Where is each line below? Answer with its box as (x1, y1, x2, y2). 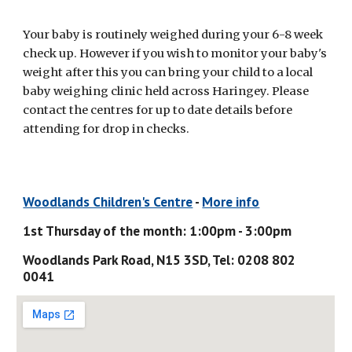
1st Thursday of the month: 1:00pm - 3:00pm (23, 222, 292, 240)
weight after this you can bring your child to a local (23, 65, 313, 79)
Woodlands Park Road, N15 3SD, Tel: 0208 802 (23, 251, 296, 269)
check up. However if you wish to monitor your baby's (23, 46, 328, 60)
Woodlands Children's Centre (23, 192, 193, 211)
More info (202, 192, 260, 211)
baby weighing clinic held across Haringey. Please (23, 84, 310, 98)
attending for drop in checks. (23, 122, 190, 136)
